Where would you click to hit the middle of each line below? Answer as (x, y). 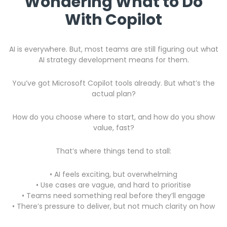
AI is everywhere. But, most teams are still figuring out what (113, 49)
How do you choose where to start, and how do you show (113, 117)
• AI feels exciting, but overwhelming (113, 174)
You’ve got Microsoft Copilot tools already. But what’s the (113, 83)
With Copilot (113, 20)
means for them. (159, 60)
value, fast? (113, 128)
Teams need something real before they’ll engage (116, 196)
